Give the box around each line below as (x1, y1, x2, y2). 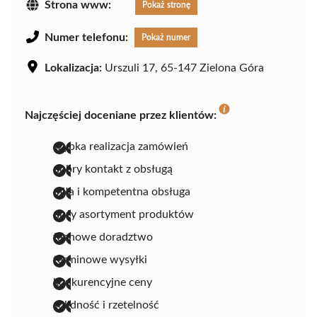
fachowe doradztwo (53, 231, 153, 243)
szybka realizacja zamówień (53, 141, 188, 153)
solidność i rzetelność (53, 299, 159, 311)
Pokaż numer (142, 33, 190, 42)
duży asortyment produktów (53, 209, 194, 221)
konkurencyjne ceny (53, 277, 152, 289)
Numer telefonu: (45, 32, 128, 44)
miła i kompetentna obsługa (53, 186, 190, 198)
